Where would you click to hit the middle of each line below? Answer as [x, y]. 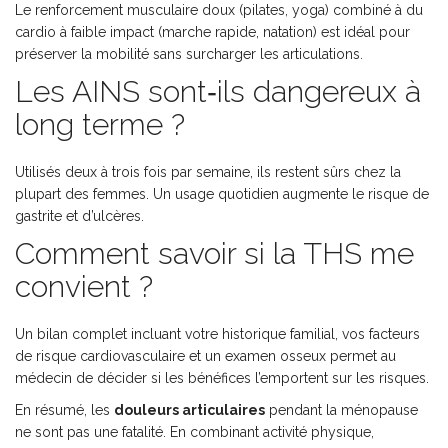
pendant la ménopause [341, 410]
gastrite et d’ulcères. [79, 216]
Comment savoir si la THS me [214, 254]
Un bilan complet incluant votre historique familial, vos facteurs [217, 334]
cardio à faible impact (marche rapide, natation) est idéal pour [212, 32]
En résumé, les [64, 410]
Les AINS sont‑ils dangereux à [218, 92]
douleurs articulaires [189, 410]
